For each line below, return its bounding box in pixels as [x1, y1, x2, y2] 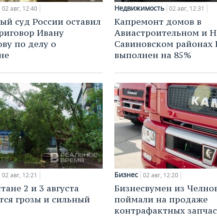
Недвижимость [114, 3, 164, 13]
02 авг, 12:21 [2, 170, 37, 179]
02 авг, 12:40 [2, 4, 37, 13]
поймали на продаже [114, 193, 208, 205]
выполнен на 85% [114, 49, 191, 61]
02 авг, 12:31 [169, 4, 204, 13]
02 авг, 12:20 [143, 170, 178, 179]
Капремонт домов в [114, 16, 201, 27]
